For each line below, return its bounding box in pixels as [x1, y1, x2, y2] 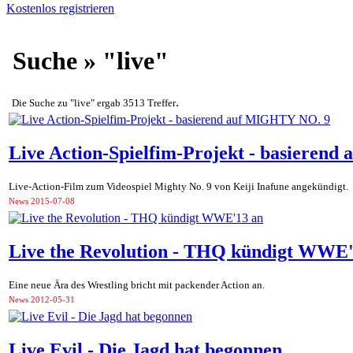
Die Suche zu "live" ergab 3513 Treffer [12, 96, 176, 109]
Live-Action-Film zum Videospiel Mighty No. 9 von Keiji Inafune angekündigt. [9, 180, 348, 193]
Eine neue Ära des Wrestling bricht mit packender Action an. [9, 279, 265, 292]
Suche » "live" [6, 46, 169, 76]
